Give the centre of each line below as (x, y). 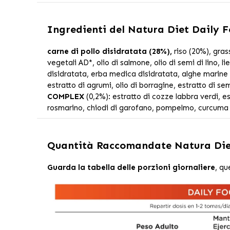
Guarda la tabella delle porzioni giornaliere (131, 167)
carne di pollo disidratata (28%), (109, 51)
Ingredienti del (87, 29)
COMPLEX (65, 96)
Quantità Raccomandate (111, 145)
